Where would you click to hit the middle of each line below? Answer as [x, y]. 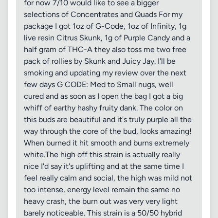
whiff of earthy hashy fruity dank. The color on [103, 108]
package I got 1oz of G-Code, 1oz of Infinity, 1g [105, 26]
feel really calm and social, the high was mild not [108, 178]
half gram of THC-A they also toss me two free [105, 49]
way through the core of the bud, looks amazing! [108, 131]
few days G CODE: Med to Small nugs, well [99, 84]
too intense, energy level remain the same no [102, 190]
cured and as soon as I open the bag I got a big [103, 96]
